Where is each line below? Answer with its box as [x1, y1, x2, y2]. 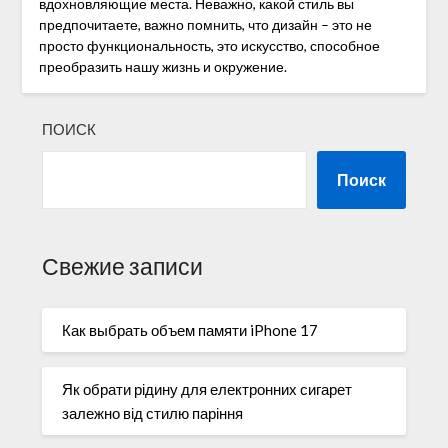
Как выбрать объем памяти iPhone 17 [62, 320, 319, 339]
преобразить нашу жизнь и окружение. [38, 57, 287, 75]
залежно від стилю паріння [62, 403, 244, 422]
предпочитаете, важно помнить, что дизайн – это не [38, 15, 372, 33]
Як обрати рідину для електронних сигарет [62, 379, 353, 398]
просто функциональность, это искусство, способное [38, 36, 380, 54]
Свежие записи [42, 253, 204, 281]
